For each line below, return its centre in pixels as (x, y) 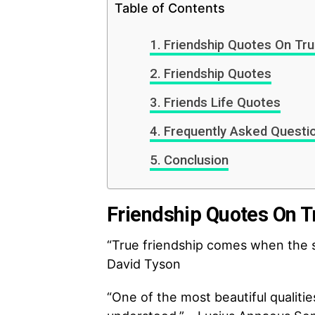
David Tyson (144, 264)
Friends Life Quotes (222, 103)
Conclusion (196, 160)
